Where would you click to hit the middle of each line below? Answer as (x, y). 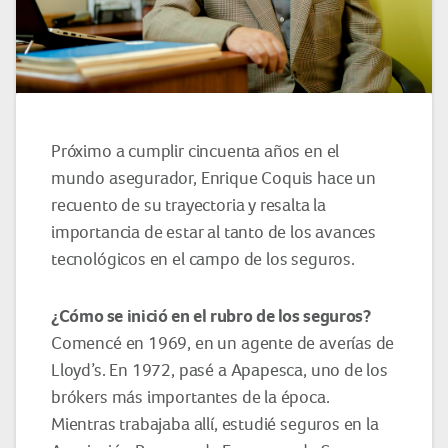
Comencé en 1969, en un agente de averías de (223, 342)
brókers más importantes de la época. (190, 396)
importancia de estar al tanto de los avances (214, 231)
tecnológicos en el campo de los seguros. (203, 258)
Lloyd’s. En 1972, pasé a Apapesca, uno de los (219, 369)
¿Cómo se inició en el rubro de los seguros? (211, 315)
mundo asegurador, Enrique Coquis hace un (213, 177)
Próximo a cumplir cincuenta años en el (195, 150)
